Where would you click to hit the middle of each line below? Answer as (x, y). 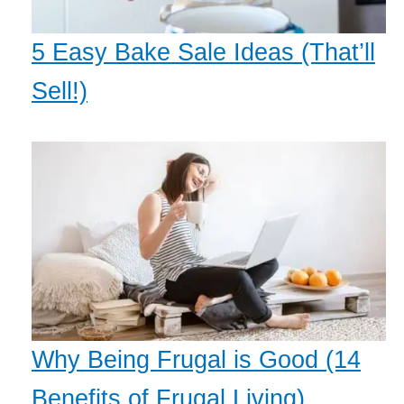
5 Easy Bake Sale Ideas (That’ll (203, 53)
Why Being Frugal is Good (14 (196, 360)
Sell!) (60, 92)
